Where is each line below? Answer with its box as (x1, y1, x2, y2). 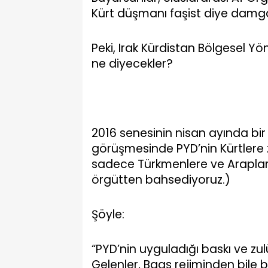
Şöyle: (92, 206, 124, 223)
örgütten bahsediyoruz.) (92, 172, 230, 188)
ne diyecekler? (92, 56, 173, 72)
